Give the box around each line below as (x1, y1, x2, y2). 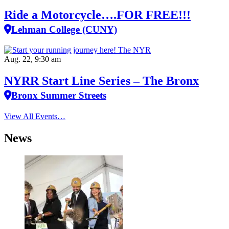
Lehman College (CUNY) (11, 24, 117, 35)
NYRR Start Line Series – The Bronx (4, 74, 199, 88)
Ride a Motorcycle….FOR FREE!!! (4, 8, 191, 21)
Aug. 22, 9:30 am (4, 55, 61, 64)
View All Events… (4, 112, 65, 121)
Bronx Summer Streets (11, 90, 106, 101)
